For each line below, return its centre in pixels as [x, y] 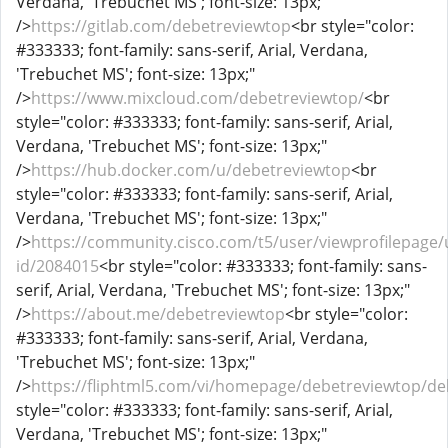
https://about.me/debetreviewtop [158, 314]
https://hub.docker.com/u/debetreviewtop [191, 170]
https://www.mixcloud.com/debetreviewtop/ [197, 98]
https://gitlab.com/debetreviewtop [161, 26]
